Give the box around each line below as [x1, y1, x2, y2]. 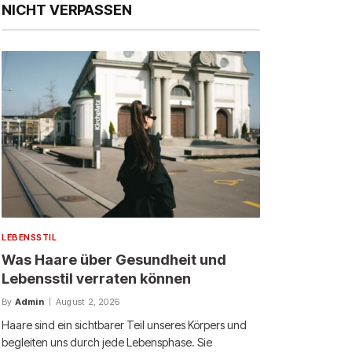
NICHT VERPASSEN [2, 2, 132, 18]
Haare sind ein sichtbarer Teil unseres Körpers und [2, 318, 247, 332]
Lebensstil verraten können [2, 270, 191, 288]
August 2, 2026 [56, 296, 120, 308]
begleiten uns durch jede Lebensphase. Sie [2, 335, 212, 350]
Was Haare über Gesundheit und [2, 251, 226, 269]
